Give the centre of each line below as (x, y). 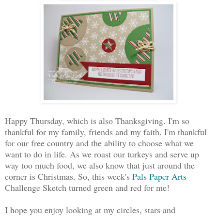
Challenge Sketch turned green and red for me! (87, 187)
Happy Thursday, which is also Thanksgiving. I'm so (97, 120)
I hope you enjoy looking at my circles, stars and (90, 209)
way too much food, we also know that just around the (100, 165)
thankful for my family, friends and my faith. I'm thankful (106, 132)
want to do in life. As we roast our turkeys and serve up (102, 154)
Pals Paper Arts (159, 176)
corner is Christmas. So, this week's (69, 176)
